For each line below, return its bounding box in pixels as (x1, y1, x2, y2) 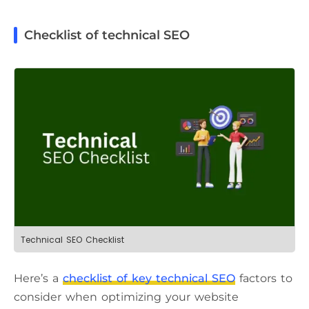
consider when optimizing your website (14, 290, 239, 303)
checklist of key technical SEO (63, 271, 235, 285)
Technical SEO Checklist (21, 233, 124, 246)
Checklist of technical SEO (24, 28, 190, 43)
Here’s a (14, 271, 63, 285)
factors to (235, 271, 292, 285)
